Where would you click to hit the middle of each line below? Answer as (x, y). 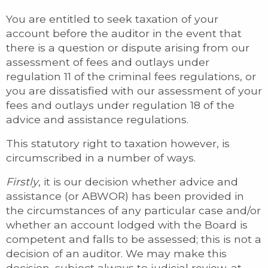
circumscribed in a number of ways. (101, 157)
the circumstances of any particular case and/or (133, 210)
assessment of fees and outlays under (108, 62)
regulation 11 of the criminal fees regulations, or (131, 76)
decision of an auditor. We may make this (116, 253)
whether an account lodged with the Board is (127, 224)
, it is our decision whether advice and (138, 181)
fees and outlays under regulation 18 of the (120, 105)
